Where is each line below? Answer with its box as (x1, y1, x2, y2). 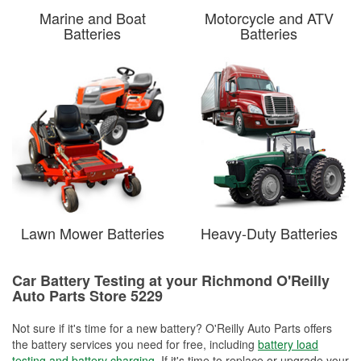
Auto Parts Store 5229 (12, 284, 163, 306)
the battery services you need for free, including (12, 335, 258, 352)
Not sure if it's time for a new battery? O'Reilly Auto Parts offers (12, 319, 332, 336)
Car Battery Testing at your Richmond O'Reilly (12, 269, 330, 291)
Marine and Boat (39, 6, 146, 28)
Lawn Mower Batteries (20, 222, 164, 243)
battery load (258, 335, 318, 352)
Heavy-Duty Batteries (200, 222, 338, 243)
